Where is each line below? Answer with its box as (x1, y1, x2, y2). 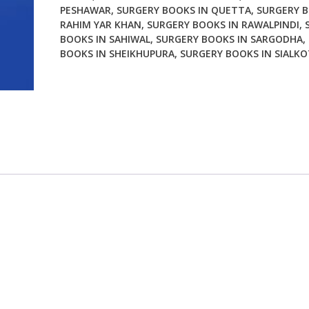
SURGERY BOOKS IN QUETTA (116, 3, 251, 17)
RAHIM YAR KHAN (59, 18, 141, 32)
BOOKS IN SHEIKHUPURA (59, 47, 175, 61)
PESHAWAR (59, 3, 111, 17)
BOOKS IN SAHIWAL (59, 32, 150, 46)
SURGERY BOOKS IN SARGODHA (155, 32, 303, 46)
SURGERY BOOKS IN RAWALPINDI (146, 18, 299, 32)
